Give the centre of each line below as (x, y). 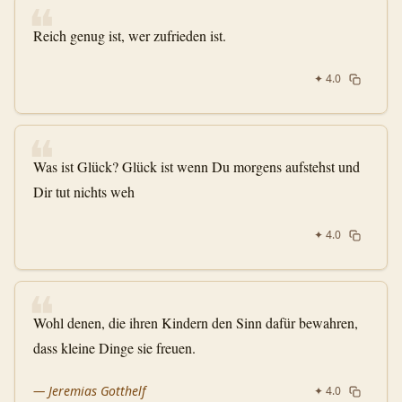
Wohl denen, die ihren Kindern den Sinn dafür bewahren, (196, 323)
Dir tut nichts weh (84, 192)
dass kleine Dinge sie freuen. (114, 348)
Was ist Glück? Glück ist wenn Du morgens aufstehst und (197, 166)
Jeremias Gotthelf (97, 391)
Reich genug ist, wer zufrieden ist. (130, 35)
